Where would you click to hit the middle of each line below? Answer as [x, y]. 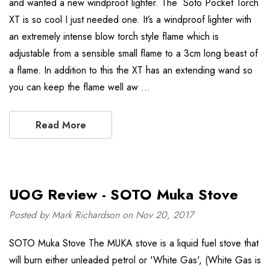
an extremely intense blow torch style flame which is [114, 36]
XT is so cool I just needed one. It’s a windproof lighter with [130, 20]
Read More [61, 125]
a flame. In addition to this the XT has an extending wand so [131, 70]
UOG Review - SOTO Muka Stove [124, 194]
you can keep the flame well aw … [80, 87]
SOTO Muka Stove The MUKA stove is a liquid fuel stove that [134, 243]
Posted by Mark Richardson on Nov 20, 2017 [101, 215]
